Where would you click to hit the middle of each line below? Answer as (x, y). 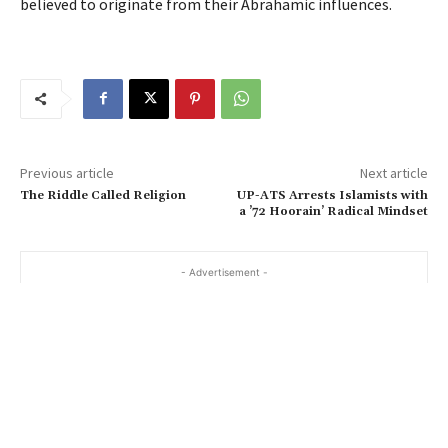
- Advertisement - (224, 271)
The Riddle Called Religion (103, 195)
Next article (393, 172)
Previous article (67, 172)
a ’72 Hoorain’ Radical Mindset (333, 211)
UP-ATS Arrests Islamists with (332, 195)
